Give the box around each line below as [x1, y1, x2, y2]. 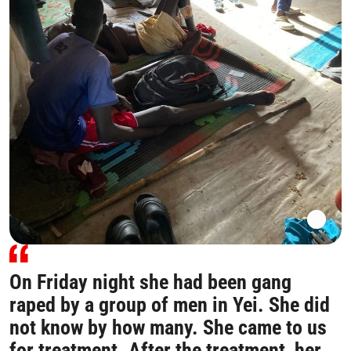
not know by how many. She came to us [9, 315, 327, 339]
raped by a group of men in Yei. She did [9, 292, 330, 317]
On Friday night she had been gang [9, 270, 291, 294]
